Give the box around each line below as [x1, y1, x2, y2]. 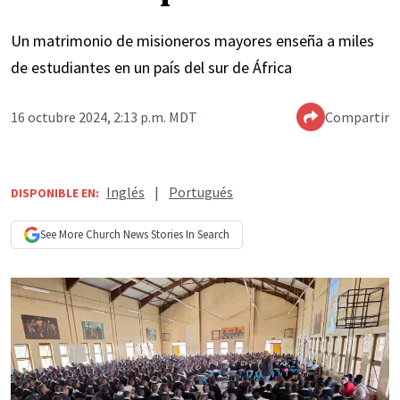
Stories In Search [148, 227, 229, 243]
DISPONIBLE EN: [11, 185, 99, 202]
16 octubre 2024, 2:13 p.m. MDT [11, 108, 197, 127]
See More [40, 227, 86, 243]
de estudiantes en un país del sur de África [11, 57, 292, 79]
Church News [86, 227, 148, 243]
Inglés [106, 183, 145, 202]
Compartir [325, 108, 389, 127]
